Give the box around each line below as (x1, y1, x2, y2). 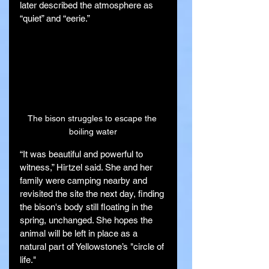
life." (20, 255, 36, 265)
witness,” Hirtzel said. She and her (20, 162, 155, 173)
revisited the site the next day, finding (20, 189, 166, 199)
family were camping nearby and (20, 175, 150, 186)
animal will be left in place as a (20, 228, 140, 239)
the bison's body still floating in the (20, 202, 155, 213)
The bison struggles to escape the (27, 113, 159, 124)
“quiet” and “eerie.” (20, 13, 90, 24)
